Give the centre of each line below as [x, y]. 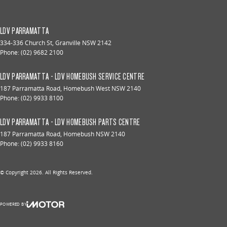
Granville [68, 43]
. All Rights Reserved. [67, 172]
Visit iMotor [60, 217]
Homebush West [87, 88]
